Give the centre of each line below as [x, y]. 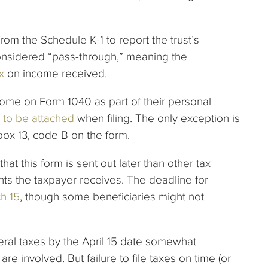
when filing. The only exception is [157, 118]
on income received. [59, 73]
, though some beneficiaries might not [112, 196]
